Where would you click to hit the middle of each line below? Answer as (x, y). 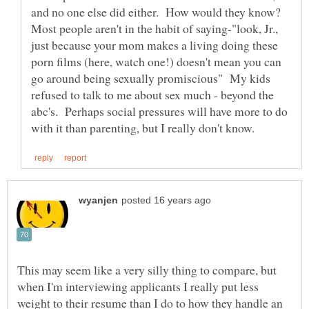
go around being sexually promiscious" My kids (151, 78)
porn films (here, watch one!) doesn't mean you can (156, 61)
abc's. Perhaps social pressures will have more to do (159, 111)
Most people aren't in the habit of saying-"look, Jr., (154, 28)
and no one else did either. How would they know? (158, 11)
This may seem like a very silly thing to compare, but (147, 270)
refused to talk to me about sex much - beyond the (152, 94)
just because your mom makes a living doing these (154, 44)
